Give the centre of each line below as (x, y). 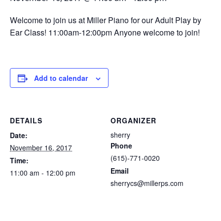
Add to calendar (61, 78)
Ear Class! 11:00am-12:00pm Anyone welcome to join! (105, 33)
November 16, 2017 (41, 148)
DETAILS (26, 121)
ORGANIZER (133, 121)
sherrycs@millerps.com (147, 183)
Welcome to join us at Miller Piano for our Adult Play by (106, 20)
